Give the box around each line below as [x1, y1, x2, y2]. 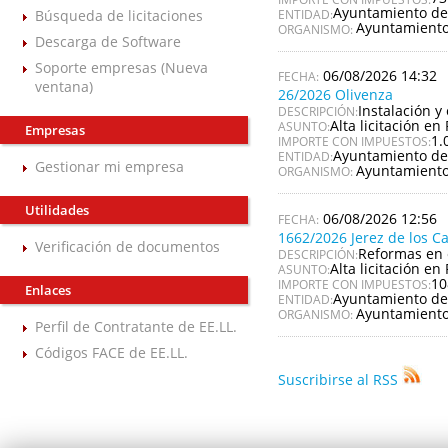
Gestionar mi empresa [35, 157, 184, 177]
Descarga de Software [35, 31, 181, 51]
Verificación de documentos [35, 237, 220, 257]
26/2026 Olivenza [277, 84, 393, 104]
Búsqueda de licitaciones [35, 5, 203, 25]
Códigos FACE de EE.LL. [35, 343, 188, 363]
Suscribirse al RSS [277, 370, 398, 390]
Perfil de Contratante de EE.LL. [35, 317, 237, 337]
